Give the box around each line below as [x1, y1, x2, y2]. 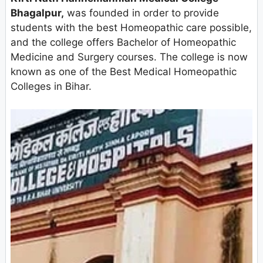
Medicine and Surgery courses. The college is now [11, 51, 248, 63]
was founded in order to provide [64, 7, 219, 19]
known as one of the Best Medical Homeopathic [11, 66, 237, 78]
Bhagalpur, [11, 7, 64, 19]
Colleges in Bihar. [11, 80, 92, 93]
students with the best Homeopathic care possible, [11, 22, 252, 34]
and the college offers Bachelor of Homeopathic [11, 36, 236, 49]
